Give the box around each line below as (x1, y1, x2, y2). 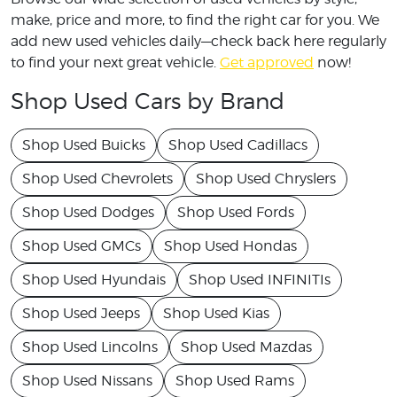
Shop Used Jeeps (22, 305, 140, 323)
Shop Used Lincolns (22, 339, 158, 356)
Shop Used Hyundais (22, 271, 166, 289)
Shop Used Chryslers (196, 170, 336, 188)
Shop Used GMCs (22, 237, 141, 255)
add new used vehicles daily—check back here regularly (11, 33, 386, 51)
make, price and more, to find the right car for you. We (11, 12, 379, 29)
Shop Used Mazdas (181, 339, 312, 356)
